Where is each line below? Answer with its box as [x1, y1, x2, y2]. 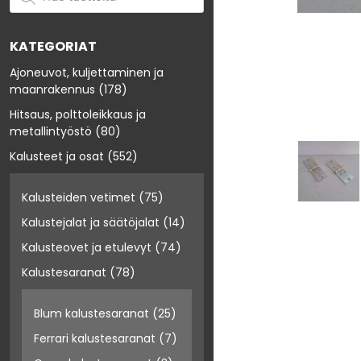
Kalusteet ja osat [10, 148, 104, 165]
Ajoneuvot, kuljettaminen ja [10, 64, 164, 81]
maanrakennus [10, 81, 95, 98]
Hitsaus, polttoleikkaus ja [10, 106, 146, 123]
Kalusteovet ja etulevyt [22, 239, 151, 256]
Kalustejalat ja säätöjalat [22, 214, 160, 231]
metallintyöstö [10, 123, 92, 140]
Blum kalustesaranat [34, 305, 149, 322]
